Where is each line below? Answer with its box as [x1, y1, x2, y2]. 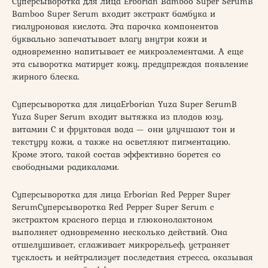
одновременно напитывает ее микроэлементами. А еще [12, 44, 243, 58]
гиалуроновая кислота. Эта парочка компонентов [12, 19, 218, 33]
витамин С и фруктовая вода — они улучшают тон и [12, 122, 235, 136]
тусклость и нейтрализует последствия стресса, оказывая [12, 250, 253, 264]
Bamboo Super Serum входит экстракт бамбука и [12, 7, 215, 20]
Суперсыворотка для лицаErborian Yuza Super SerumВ [12, 97, 237, 111]
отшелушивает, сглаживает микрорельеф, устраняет [12, 237, 230, 251]
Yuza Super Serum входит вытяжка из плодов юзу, [12, 109, 223, 123]
